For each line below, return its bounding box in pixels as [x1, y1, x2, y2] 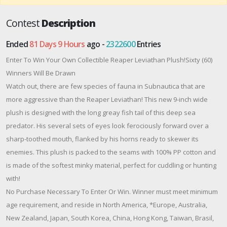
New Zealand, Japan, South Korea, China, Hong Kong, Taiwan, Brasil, [6, 213, 214, 222]
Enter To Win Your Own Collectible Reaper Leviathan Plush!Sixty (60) [6, 55, 212, 64]
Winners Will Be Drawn [6, 68, 75, 78]
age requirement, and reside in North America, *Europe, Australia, [6, 200, 207, 209]
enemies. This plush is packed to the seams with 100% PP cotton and [6, 147, 216, 157]
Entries [135, 38, 161, 50]
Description [42, 16, 96, 30]
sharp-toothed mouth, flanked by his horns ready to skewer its [6, 134, 199, 143]
